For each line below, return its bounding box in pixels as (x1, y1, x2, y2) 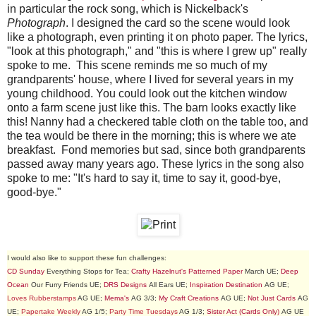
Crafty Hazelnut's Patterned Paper (131, 267, 243, 275)
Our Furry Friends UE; (29, 280, 104, 288)
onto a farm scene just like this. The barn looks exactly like (7, 101, 296, 114)
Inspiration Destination (190, 280, 262, 288)
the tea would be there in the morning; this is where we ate (7, 129, 296, 142)
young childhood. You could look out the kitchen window (7, 87, 287, 99)
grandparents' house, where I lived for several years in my (7, 73, 293, 85)
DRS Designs (104, 280, 147, 288)
